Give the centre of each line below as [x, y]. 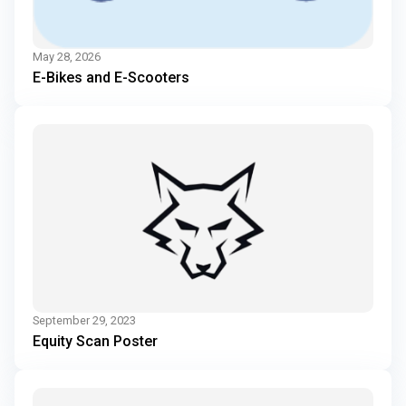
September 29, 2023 [84, 320]
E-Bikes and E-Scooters [111, 78]
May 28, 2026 [67, 57]
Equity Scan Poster [95, 341]
